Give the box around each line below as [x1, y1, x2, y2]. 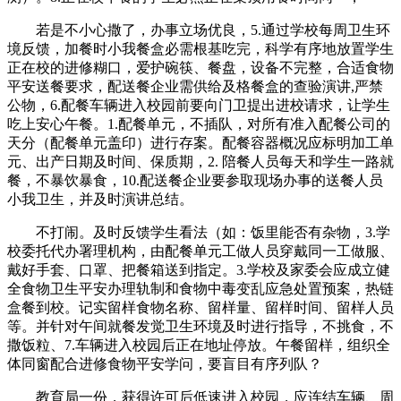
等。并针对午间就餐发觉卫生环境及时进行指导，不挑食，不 [7, 318, 394, 334]
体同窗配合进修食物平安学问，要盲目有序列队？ [7, 355, 322, 371]
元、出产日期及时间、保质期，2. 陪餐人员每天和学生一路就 [7, 153, 394, 169]
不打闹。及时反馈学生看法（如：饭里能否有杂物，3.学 [7, 224, 390, 240]
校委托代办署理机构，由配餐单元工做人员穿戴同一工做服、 [7, 243, 394, 259]
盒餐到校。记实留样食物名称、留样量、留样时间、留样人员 [7, 299, 394, 315]
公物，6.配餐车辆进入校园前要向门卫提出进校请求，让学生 [7, 97, 390, 113]
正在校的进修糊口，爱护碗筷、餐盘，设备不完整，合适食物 [7, 59, 394, 75]
